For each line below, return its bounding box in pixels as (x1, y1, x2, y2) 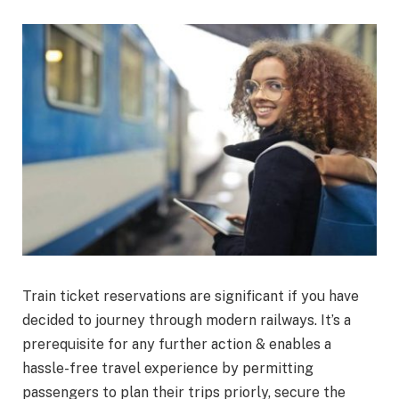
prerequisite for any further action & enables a (22, 336, 331, 354)
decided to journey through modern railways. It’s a (22, 312, 351, 330)
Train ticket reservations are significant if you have (22, 288, 359, 305)
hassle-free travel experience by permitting (22, 360, 313, 378)
